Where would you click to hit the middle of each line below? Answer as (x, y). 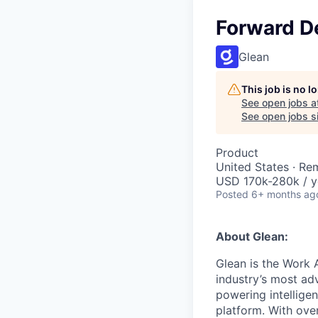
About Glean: (252, 236)
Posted (232, 194)
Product (237, 152)
